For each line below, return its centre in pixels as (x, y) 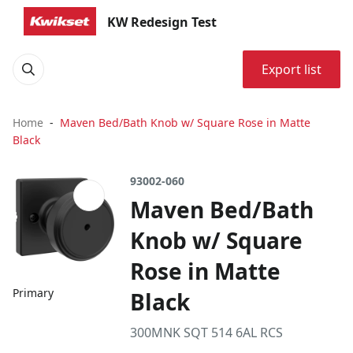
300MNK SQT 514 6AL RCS (207, 333)
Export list (292, 69)
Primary (33, 293)
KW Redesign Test (162, 22)
